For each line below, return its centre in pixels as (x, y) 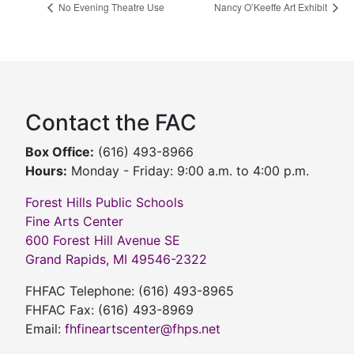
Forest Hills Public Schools (104, 203)
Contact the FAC (111, 123)
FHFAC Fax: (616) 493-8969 (109, 310)
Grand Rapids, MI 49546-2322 (116, 260)
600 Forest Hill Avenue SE (103, 241)
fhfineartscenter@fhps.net (143, 329)
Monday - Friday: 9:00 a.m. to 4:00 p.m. (188, 171)
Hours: (46, 171)
